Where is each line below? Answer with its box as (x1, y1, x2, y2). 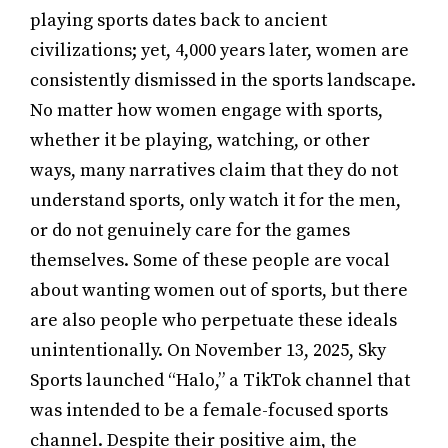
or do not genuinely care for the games (30, 219, 350, 242)
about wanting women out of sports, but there (30, 279, 408, 302)
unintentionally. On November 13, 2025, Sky (30, 339, 386, 362)
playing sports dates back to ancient (30, 9, 327, 32)
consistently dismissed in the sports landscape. (30, 69, 416, 92)
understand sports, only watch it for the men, (30, 189, 401, 212)
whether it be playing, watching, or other (30, 129, 370, 152)
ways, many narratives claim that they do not (30, 159, 398, 182)
